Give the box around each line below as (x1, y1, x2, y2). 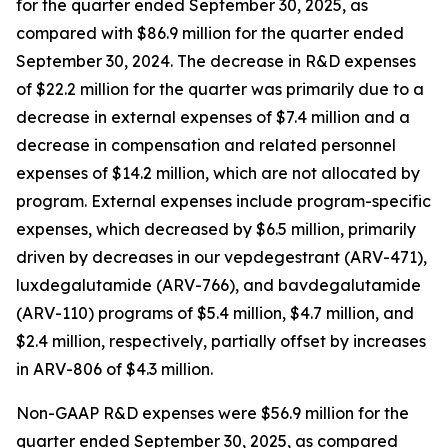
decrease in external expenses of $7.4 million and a (16, 107, 410, 127)
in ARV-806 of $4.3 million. (16, 359, 213, 379)
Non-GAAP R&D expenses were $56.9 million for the (16, 403, 409, 423)
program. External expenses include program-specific (16, 191, 431, 211)
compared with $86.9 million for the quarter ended (16, 23, 404, 43)
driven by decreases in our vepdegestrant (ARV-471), (16, 247, 427, 267)
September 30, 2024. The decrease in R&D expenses (16, 51, 416, 71)
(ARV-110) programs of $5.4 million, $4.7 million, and (16, 303, 414, 323)
